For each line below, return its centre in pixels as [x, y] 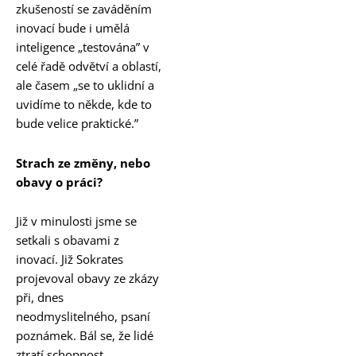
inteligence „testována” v [83, 47]
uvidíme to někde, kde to [84, 104]
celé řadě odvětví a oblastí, [89, 66]
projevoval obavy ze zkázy [87, 279]
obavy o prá [51, 182]
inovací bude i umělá [73, 28]
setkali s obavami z [68, 240]
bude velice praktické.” [77, 124]
